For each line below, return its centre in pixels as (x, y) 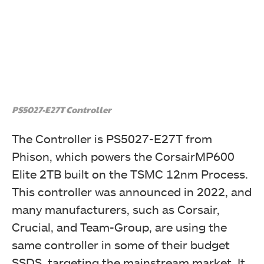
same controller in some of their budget (121, 244)
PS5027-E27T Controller (62, 109)
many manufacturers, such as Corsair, (116, 209)
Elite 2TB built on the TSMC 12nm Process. (130, 174)
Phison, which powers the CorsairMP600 (123, 156)
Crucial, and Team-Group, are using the (119, 227)
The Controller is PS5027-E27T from (112, 138)
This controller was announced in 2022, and (132, 191)
